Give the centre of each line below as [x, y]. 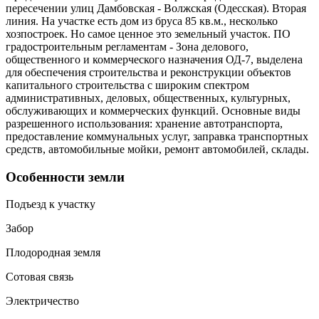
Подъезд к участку [51, 204]
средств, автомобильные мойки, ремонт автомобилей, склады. [159, 149]
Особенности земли [65, 177]
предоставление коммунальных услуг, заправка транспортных [157, 136]
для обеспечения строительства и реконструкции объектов [148, 72]
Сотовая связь [40, 277]
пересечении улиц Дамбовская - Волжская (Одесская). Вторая [156, 8]
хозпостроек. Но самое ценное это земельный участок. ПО [148, 33]
